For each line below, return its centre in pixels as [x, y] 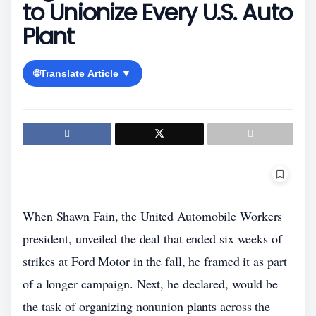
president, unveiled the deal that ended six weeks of [152, 238]
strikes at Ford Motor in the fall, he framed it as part [155, 261]
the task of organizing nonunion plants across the [147, 306]
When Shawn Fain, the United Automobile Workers [153, 216]
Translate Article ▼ [86, 73]
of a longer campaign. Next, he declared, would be [151, 284]
